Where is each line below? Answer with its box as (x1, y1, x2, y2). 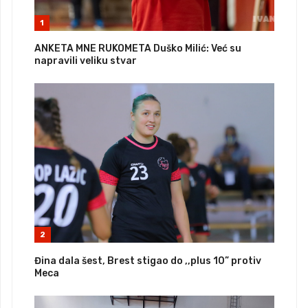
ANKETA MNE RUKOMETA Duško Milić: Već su (34, 42, 241, 54)
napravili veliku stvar (34, 54, 137, 67)
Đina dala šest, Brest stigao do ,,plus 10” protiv (34, 254, 261, 267)
